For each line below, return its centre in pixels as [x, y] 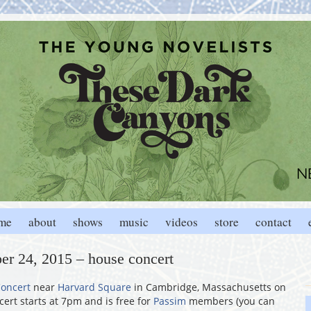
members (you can [230, 301]
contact [274, 222]
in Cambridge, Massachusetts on [209, 287]
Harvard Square [94, 287]
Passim [170, 301]
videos [182, 222]
